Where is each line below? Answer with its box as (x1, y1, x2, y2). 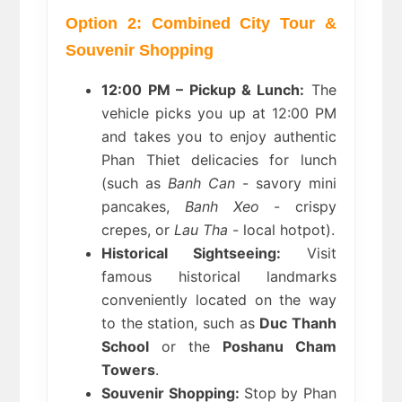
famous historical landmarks (101, 267, 336, 286)
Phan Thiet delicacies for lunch (101, 151, 336, 170)
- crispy (258, 197, 336, 216)
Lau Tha (174, 221, 229, 240)
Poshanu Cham (222, 337, 336, 356)
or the (149, 337, 223, 356)
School (101, 337, 150, 356)
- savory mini (235, 174, 336, 193)
